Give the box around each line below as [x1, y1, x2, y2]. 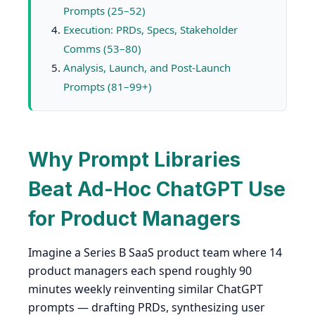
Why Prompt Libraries [28, 147, 240, 172]
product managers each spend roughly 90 [28, 262, 252, 278]
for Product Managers [28, 206, 240, 231]
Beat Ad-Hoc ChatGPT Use [28, 176, 285, 201]
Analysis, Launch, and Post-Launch [63, 60, 231, 75]
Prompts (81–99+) [63, 79, 152, 94]
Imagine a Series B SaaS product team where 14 [28, 244, 282, 260]
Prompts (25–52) [63, 3, 146, 18]
